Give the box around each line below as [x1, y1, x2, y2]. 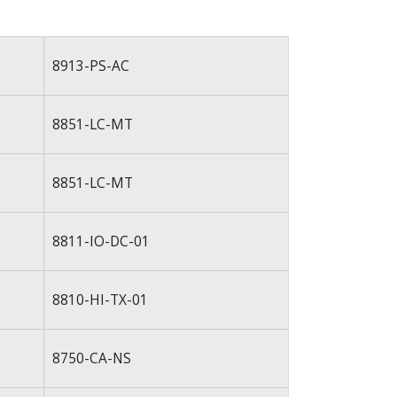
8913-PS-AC [51, 57, 129, 75]
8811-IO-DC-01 [51, 232, 150, 251]
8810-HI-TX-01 [51, 291, 148, 309]
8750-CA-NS [51, 349, 131, 368]
